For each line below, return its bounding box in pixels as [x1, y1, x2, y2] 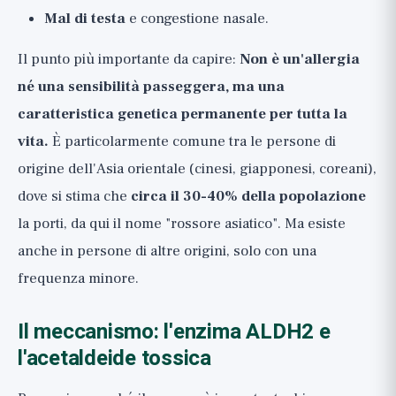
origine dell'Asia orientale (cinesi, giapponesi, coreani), [18, 159, 377, 179]
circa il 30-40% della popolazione [131, 187, 366, 206]
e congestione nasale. [126, 9, 269, 28]
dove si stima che [18, 187, 131, 206]
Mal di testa [44, 9, 126, 28]
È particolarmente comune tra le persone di [49, 132, 336, 151]
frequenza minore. [18, 269, 139, 288]
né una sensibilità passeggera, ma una [18, 77, 285, 96]
